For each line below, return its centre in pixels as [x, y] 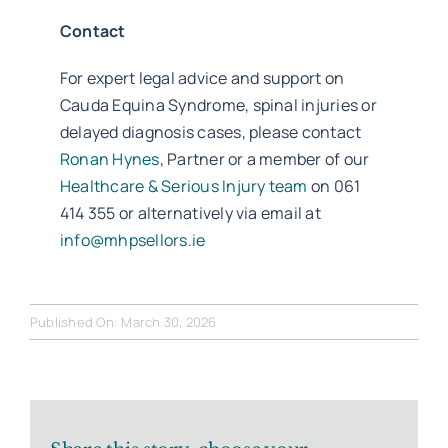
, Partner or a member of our [264, 158]
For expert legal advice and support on [202, 77]
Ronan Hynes [109, 158]
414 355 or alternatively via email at [190, 212]
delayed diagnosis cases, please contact [210, 131]
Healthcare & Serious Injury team [183, 185]
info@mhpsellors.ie [132, 239]
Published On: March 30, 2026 [123, 321]
